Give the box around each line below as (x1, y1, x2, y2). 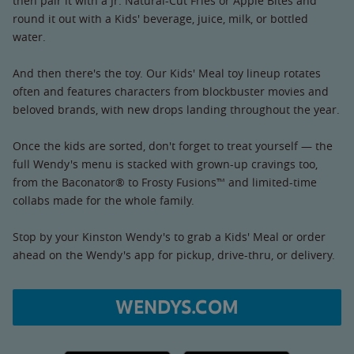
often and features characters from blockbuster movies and (13, 83, 329, 99)
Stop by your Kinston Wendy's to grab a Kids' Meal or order (13, 228, 326, 244)
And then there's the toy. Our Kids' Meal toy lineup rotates (13, 65, 321, 81)
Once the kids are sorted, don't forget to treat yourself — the (13, 137, 333, 153)
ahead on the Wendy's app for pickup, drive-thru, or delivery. (13, 247, 335, 262)
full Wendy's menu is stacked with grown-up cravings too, (13, 156, 318, 171)
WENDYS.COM (115, 295, 239, 319)
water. (13, 28, 46, 44)
